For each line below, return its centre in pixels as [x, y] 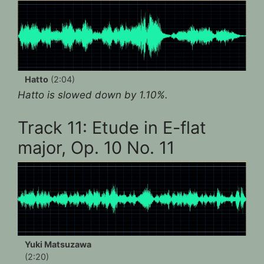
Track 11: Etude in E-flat [112, 127]
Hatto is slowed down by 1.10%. [93, 95]
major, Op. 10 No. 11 [96, 147]
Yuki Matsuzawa [58, 245]
